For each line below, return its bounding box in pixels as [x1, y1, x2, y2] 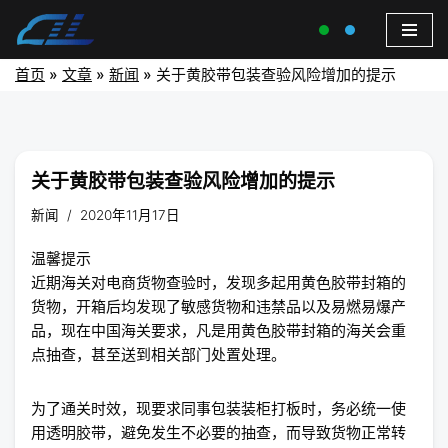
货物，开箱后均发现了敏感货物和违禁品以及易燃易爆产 [31, 297, 406, 316]
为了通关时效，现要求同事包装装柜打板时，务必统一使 [31, 399, 406, 418]
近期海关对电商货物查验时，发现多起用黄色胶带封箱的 [31, 273, 406, 292]
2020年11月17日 [80, 207, 180, 223]
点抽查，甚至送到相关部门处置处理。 [31, 345, 286, 364]
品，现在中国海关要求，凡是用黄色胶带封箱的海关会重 [31, 321, 406, 340]
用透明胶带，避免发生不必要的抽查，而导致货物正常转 [31, 423, 406, 442]
